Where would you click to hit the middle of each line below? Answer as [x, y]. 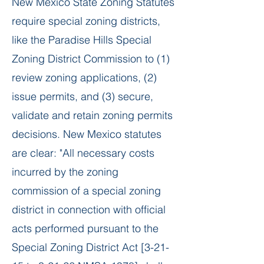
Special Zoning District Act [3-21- [90, 247]
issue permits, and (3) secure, [82, 96]
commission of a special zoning [86, 191]
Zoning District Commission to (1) [91, 59]
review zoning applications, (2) [84, 77]
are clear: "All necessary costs [83, 153]
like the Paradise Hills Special [82, 40]
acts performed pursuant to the [85, 228]
